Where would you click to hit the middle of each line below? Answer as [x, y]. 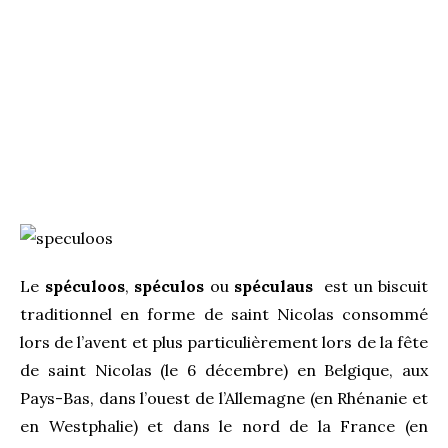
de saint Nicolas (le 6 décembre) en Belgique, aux [224, 369]
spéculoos [84, 285]
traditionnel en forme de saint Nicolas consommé [224, 313]
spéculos [169, 285]
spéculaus [273, 285]
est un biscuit [373, 285]
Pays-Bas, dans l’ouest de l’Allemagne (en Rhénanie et [224, 397]
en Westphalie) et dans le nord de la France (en [224, 425]
